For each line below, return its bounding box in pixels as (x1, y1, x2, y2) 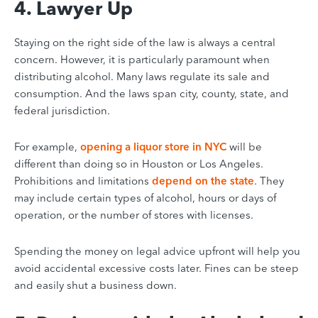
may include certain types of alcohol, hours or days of (14, 191, 276, 205)
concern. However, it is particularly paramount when (14, 53, 270, 67)
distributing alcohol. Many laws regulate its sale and (14, 70, 270, 84)
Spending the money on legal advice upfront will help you (14, 244, 300, 258)
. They (254, 174, 284, 188)
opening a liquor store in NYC (80, 140, 226, 154)
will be (226, 140, 262, 154)
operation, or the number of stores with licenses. (14, 208, 253, 222)
